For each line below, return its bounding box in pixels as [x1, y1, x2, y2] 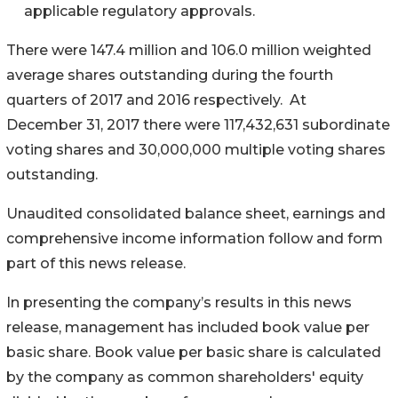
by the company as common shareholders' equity [6, 368, 363, 386]
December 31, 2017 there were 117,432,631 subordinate [6, 115, 390, 133]
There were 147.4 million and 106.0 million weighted [6, 41, 371, 59]
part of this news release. [6, 254, 186, 272]
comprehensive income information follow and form [6, 229, 383, 247]
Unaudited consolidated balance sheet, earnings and [6, 204, 386, 222]
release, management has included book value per [6, 318, 370, 336]
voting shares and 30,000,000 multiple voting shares [6, 140, 386, 158]
